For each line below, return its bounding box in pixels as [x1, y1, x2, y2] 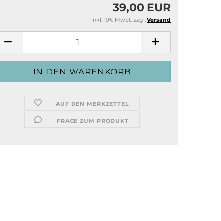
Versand [147, 16, 171, 23]
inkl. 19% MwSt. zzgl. [91, 16, 147, 23]
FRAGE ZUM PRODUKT [56, 117, 129, 124]
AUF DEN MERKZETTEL [56, 100, 130, 107]
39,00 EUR [113, 1, 171, 14]
